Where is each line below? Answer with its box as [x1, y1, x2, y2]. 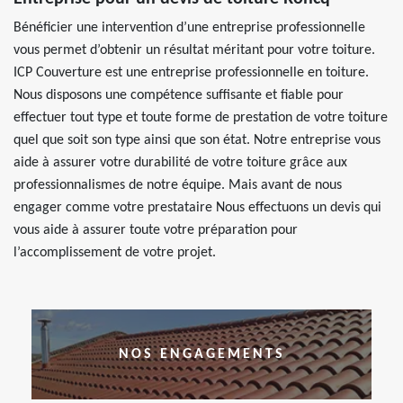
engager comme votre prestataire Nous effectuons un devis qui [13, 201, 381, 215]
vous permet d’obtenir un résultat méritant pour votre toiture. [13, 43, 375, 58]
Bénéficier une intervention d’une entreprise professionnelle [13, 21, 365, 35]
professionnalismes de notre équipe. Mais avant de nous [13, 178, 342, 193]
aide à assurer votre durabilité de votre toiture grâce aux [13, 156, 347, 170]
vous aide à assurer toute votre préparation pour [13, 223, 298, 237]
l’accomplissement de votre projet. [13, 246, 216, 260]
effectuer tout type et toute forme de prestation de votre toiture [13, 111, 388, 125]
